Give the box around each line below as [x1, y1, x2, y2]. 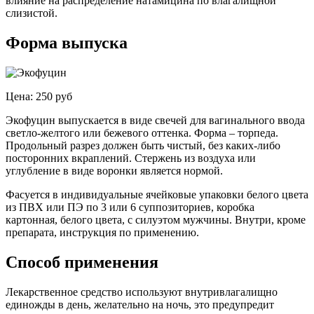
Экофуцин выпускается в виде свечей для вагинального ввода [6, 114, 305, 127]
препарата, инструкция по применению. [6, 226, 199, 239]
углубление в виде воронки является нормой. [6, 165, 223, 177]
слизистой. [6, 7, 57, 20]
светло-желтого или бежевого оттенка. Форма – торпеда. [6, 127, 278, 139]
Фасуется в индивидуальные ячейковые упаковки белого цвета [6, 189, 308, 201]
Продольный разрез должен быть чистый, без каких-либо [6, 139, 280, 152]
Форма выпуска [6, 34, 128, 53]
